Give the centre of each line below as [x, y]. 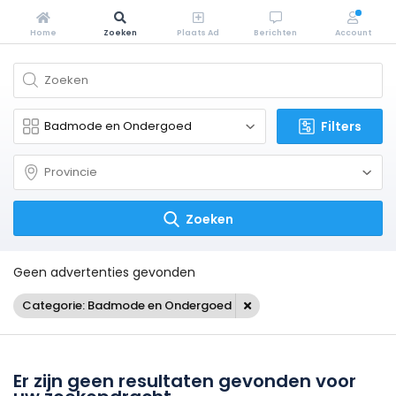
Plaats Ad [198, 33]
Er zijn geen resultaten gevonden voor [185, 381]
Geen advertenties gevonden [104, 272]
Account [353, 33]
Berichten [276, 33]
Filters [341, 126]
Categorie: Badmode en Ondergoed [127, 305]
